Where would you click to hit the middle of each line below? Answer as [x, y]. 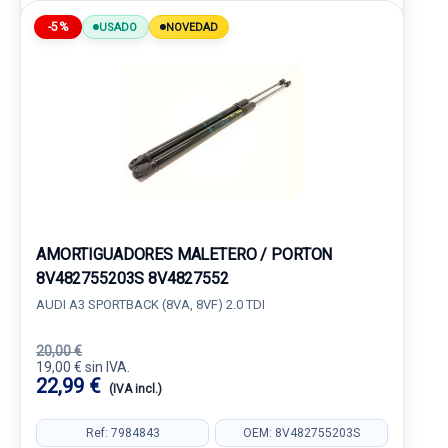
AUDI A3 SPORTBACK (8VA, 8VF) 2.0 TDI [150, 304]
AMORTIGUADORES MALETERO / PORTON [184, 254]
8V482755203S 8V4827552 [132, 278]
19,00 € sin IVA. [83, 367]
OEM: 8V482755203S [301, 432]
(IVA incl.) [135, 389]
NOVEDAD [192, 27]
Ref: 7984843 [122, 432]
